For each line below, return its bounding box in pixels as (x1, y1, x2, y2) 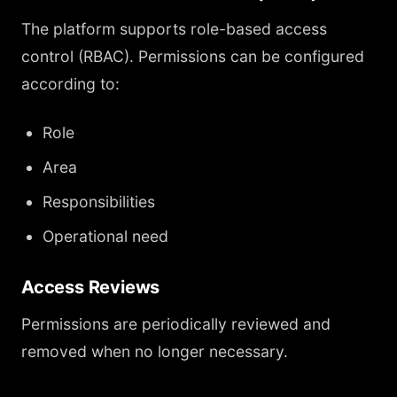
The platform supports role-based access (21, 19, 327, 38)
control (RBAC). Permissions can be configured (21, 47, 364, 66)
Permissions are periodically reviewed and (21, 315, 331, 333)
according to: (21, 74, 120, 93)
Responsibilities (43, 192, 155, 211)
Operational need (43, 227, 168, 245)
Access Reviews (21, 276, 160, 298)
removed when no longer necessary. (21, 342, 288, 361)
